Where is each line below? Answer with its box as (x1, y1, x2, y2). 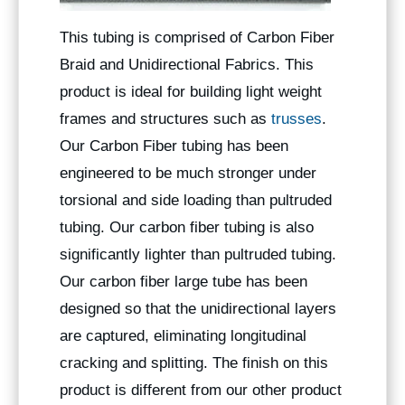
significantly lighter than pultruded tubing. (60, 245, 336, 263)
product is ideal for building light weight (60, 82, 322, 100)
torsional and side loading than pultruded (60, 191, 332, 209)
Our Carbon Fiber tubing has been (60, 137, 288, 155)
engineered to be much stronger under (60, 164, 316, 182)
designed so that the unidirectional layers (60, 299, 336, 317)
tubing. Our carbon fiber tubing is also (60, 218, 314, 236)
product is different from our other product (60, 381, 342, 399)
